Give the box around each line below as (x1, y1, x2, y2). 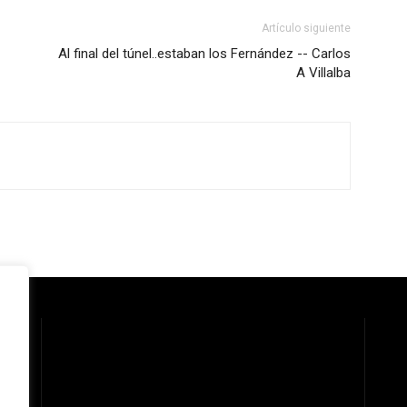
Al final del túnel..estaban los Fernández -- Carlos (58, 45, 351, 62)
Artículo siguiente (262, 22, 351, 35)
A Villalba (296, 65, 351, 81)
